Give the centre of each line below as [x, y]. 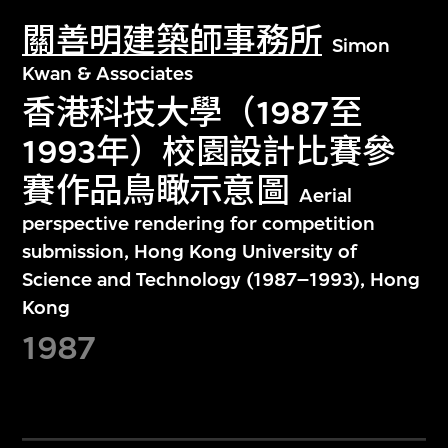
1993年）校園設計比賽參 [209, 152]
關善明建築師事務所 [172, 40]
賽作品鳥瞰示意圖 [155, 191]
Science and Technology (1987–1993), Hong [221, 280]
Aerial [325, 196]
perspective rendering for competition [199, 224]
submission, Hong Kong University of [190, 252]
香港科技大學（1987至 [192, 113]
